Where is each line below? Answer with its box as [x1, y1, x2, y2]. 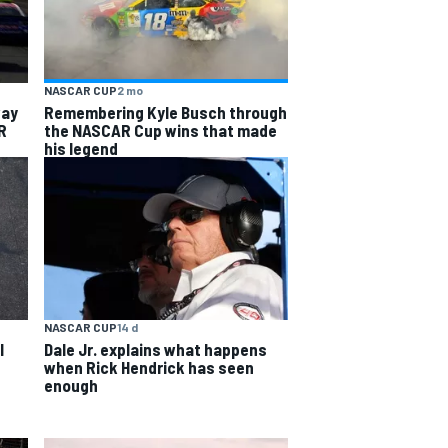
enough [44, 374, 98, 395]
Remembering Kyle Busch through [44, 102, 287, 123]
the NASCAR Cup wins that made [44, 120, 277, 141]
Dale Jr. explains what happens [44, 338, 267, 359]
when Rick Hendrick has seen [44, 356, 254, 377]
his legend [44, 138, 118, 159]
